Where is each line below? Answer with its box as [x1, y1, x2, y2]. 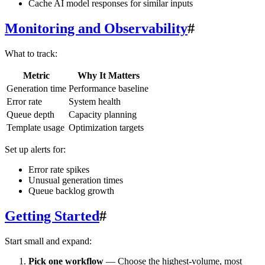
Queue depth [7, 109, 54, 120]
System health [69, 96, 121, 107]
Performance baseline [69, 83, 148, 94]
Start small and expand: [5, 236, 92, 246]
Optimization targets [69, 122, 144, 133]
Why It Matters [77, 70, 140, 81]
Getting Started [5, 208, 99, 224]
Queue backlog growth [28, 186, 114, 196]
